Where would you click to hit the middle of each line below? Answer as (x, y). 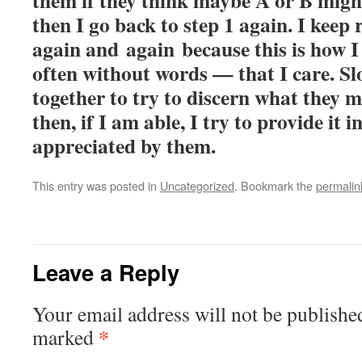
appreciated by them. (124, 145)
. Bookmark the (275, 185)
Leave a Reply (106, 272)
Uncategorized (197, 185)
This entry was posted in (96, 185)
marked (65, 337)
